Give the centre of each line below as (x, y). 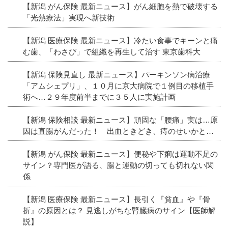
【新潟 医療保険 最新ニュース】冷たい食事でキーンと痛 (120, 40)
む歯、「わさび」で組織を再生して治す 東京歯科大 (112, 51)
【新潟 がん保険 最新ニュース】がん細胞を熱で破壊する (120, 6)
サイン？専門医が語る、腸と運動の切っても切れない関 (118, 165)
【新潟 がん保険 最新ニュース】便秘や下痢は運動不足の (120, 154)
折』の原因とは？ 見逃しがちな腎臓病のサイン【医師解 (119, 210)
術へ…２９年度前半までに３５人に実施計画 (99, 97)
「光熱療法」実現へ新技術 (69, 17)
